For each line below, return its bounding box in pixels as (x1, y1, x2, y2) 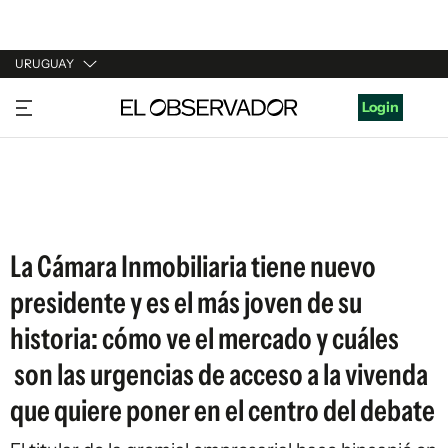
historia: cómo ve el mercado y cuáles (10, 320, 399, 357)
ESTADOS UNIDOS (15, 206, 138, 224)
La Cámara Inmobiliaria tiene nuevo (10, 248, 376, 285)
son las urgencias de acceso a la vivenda (10, 356, 428, 393)
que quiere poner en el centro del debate (10, 392, 435, 429)
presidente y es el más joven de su (10, 284, 362, 321)
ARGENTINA (15, 130, 97, 148)
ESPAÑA (15, 168, 70, 186)
